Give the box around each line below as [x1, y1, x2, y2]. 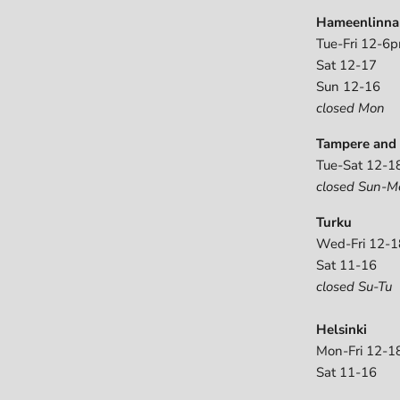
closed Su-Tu [315, 277, 392, 296]
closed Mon [315, 98, 385, 117]
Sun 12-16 [315, 77, 380, 96]
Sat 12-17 [315, 55, 377, 74]
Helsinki [315, 320, 367, 338]
